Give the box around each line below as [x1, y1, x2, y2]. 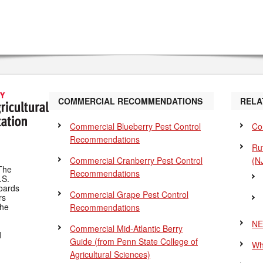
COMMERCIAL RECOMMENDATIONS [58, 95, 203, 107]
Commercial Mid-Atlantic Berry [70, 222, 183, 234]
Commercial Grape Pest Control [70, 188, 188, 200]
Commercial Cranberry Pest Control [70, 154, 203, 166]
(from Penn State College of [95, 235, 198, 247]
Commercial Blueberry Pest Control [70, 120, 201, 132]
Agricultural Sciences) [70, 248, 150, 260]
